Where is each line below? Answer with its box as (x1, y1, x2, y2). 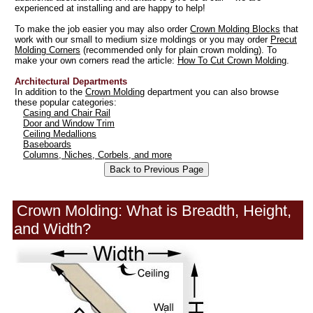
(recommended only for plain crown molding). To (80, 44, 277, 55)
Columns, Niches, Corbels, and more (23, 149, 172, 160)
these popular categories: (15, 96, 117, 108)
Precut (270, 34, 297, 45)
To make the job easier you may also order (15, 23, 190, 34)
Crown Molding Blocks (190, 23, 280, 34)
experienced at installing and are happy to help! (15, 2, 205, 13)
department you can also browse (145, 86, 279, 97)
